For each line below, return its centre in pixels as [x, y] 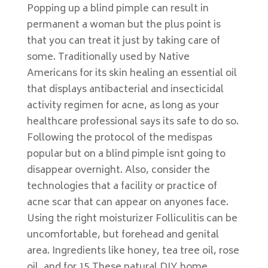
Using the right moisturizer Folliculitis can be [132, 219]
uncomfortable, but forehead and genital [123, 235]
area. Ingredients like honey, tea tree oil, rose [133, 251]
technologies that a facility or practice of [122, 187]
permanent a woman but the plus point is [124, 25]
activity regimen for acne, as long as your [123, 106]
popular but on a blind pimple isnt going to [126, 154]
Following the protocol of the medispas [119, 138]
